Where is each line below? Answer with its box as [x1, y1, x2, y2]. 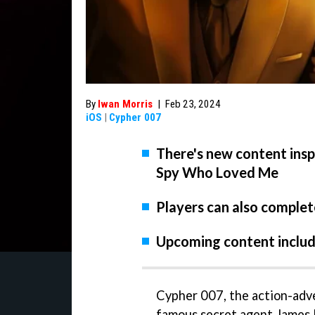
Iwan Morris [98, 98, 153, 110]
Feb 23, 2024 [165, 98, 221, 110]
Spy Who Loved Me [156, 164, 278, 181]
